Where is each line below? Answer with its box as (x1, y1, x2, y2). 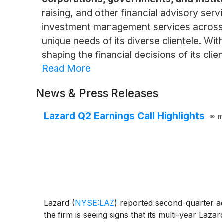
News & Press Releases (36, 86, 158, 100)
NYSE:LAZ (75, 197, 114, 208)
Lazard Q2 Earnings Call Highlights (44, 110, 205, 122)
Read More (41, 62, 91, 74)
